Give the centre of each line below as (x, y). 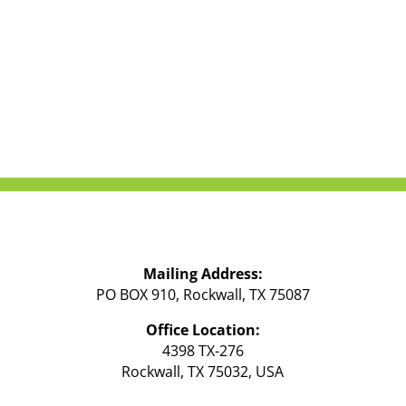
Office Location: (203, 329)
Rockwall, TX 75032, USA (203, 371)
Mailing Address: (203, 273)
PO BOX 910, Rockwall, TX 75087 (203, 294)
